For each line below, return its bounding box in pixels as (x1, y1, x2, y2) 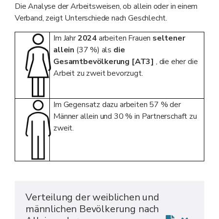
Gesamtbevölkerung (53, 56, 131, 67)
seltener (152, 32, 185, 44)
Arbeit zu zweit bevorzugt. (53, 67, 143, 79)
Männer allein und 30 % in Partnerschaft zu (53, 110, 197, 122)
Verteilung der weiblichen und (25, 190, 159, 204)
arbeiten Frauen (97, 32, 153, 44)
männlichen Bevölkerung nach (25, 202, 159, 216)
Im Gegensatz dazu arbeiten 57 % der (53, 99, 181, 110)
